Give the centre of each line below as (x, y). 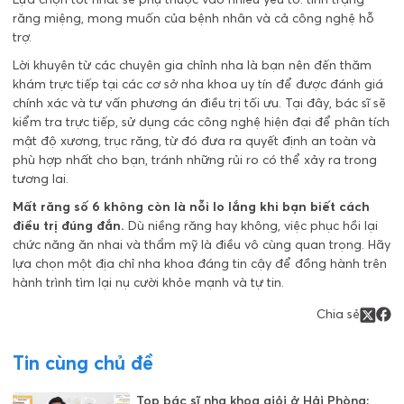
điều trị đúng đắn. (69, 225)
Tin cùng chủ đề (83, 362)
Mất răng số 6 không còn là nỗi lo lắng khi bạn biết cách (191, 206)
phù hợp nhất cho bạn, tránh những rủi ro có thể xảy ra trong (195, 159)
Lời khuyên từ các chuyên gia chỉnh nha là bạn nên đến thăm (192, 64)
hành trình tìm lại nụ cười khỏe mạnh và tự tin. (148, 282)
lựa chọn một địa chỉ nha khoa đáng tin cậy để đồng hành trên (200, 263)
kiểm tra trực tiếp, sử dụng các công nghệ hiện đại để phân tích (201, 121)
